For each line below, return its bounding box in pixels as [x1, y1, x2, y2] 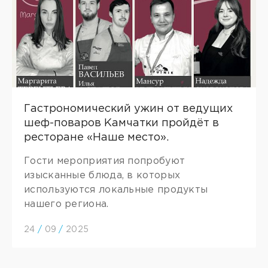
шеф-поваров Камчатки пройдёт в [24, 118, 219, 128]
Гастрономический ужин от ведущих [24, 104, 233, 114]
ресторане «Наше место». [24, 133, 169, 142]
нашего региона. [24, 200, 109, 209]
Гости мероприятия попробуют [24, 157, 185, 166]
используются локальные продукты [24, 185, 208, 194]
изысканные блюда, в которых [24, 171, 181, 180]
